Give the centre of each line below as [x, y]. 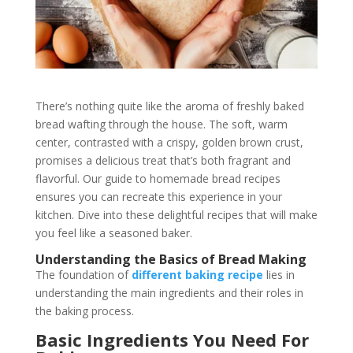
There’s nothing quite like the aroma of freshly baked [169, 106]
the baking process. [84, 310]
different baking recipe [197, 274]
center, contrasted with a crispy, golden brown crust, [169, 142]
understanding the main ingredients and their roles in [169, 292]
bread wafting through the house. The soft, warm [161, 124]
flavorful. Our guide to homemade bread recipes [158, 178]
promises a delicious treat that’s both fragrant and [163, 160]
